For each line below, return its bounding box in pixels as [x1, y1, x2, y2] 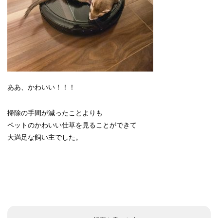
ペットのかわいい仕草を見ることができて [7, 121, 137, 129]
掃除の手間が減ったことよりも [7, 109, 103, 117]
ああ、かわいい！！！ [7, 83, 75, 91]
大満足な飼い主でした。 [7, 133, 82, 141]
